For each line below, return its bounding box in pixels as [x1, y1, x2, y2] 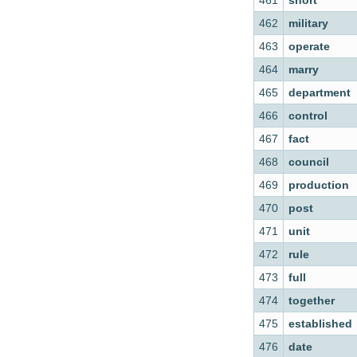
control [288, 109, 328, 122]
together [288, 294, 335, 307]
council [288, 155, 329, 168]
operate [288, 40, 330, 53]
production [288, 178, 349, 191]
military [288, 17, 328, 29]
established [288, 317, 352, 330]
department [288, 86, 351, 99]
